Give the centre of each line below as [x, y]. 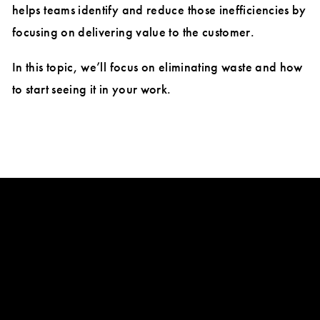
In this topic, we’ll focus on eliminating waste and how [157, 67]
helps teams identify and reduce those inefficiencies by [159, 10]
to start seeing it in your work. [92, 89]
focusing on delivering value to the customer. [134, 32]
